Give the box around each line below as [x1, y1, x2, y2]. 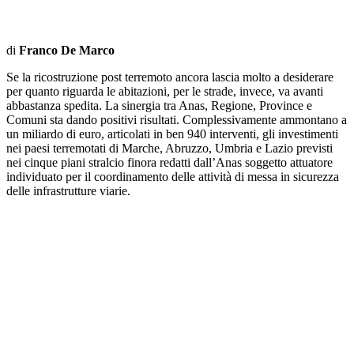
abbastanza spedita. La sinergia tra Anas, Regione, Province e [6, 98, 312, 112]
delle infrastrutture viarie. [6, 183, 130, 198]
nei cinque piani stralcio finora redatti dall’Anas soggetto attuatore [6, 155, 333, 169]
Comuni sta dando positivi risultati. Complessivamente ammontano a [6, 112, 347, 126]
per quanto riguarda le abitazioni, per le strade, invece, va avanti [6, 84, 323, 98]
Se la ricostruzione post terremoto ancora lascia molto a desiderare [6, 70, 333, 84]
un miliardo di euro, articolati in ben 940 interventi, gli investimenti [6, 126, 338, 141]
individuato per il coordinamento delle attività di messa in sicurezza [6, 169, 339, 183]
